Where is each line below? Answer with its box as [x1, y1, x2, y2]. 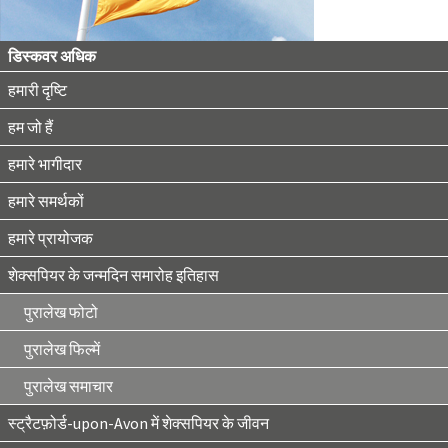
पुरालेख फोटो [24, 302, 98, 322]
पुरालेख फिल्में [24, 339, 100, 359]
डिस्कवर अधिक [8, 46, 96, 66]
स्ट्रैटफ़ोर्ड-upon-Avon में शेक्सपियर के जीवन [8, 413, 269, 433]
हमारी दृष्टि [8, 80, 67, 100]
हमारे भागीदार [8, 154, 82, 174]
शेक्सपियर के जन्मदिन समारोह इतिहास [8, 265, 219, 285]
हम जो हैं [8, 117, 53, 137]
